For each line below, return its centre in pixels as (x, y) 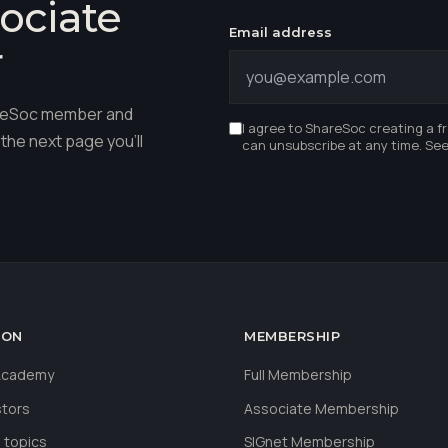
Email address (280, 32)
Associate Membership (321, 408)
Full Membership (298, 374)
